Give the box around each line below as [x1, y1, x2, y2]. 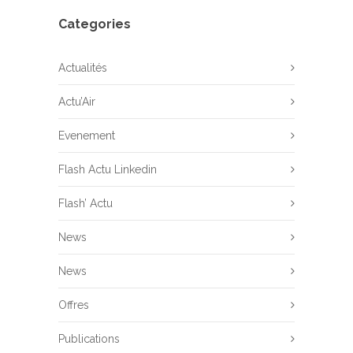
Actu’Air [58, 95, 95, 108]
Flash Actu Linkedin [58, 163, 157, 176]
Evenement [58, 129, 115, 142]
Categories [58, 17, 131, 32]
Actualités [58, 61, 107, 74]
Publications [58, 333, 120, 345]
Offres [58, 299, 89, 311]
